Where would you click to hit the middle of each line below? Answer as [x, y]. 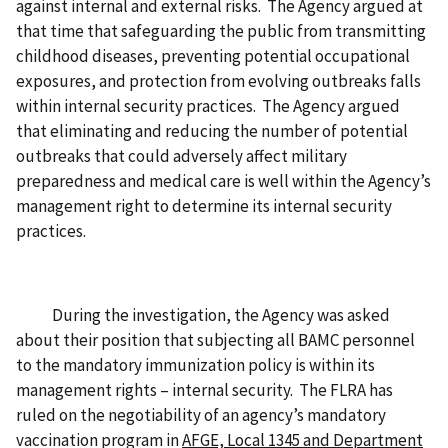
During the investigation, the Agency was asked [203, 314]
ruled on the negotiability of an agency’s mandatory [201, 414]
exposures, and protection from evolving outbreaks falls [218, 80]
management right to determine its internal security [204, 205]
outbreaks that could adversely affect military [181, 155]
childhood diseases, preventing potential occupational [213, 55]
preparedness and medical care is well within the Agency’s [223, 180]
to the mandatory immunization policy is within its [195, 364]
